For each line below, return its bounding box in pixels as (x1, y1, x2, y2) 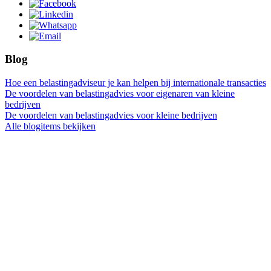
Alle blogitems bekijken (5, 121, 96, 132)
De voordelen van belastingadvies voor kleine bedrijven (5, 110, 217, 121)
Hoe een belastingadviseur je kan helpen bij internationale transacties (5, 77, 266, 88)
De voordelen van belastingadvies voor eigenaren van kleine (5, 88, 235, 99)
